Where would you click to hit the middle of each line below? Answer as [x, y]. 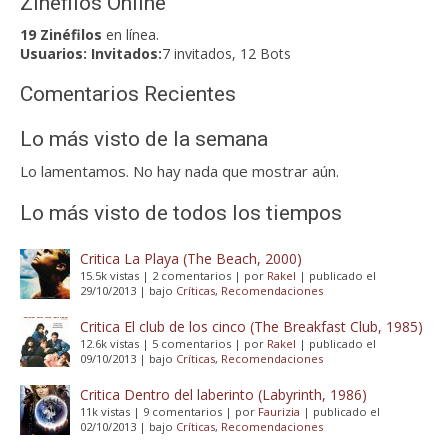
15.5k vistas [109, 275]
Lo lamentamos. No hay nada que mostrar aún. [179, 170]
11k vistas [105, 411]
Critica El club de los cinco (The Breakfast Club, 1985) [251, 326]
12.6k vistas [109, 343]
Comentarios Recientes [128, 93]
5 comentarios [191, 343]
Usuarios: [55, 53]
